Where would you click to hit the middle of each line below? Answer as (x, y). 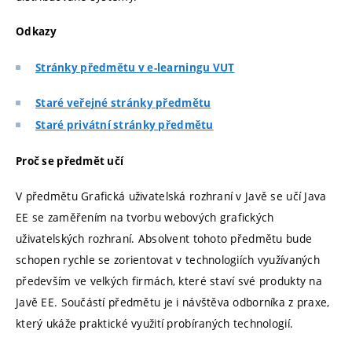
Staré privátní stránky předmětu (125, 125)
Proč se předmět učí (70, 161)
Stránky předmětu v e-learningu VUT (135, 67)
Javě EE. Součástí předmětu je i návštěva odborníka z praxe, (173, 302)
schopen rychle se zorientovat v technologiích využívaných (168, 260)
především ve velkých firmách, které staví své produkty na (169, 281)
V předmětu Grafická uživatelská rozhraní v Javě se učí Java (171, 196)
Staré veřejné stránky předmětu (123, 103)
